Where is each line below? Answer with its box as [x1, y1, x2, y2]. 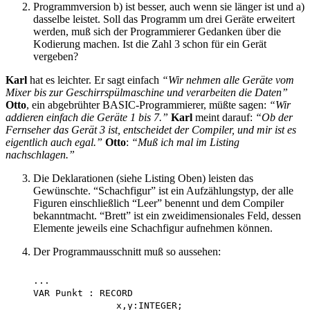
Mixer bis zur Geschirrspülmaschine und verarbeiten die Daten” [6, 86, 288, 99]
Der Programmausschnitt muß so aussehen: [33, 246, 221, 258]
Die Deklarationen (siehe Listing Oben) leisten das [33, 172, 253, 185]
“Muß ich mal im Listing [131, 136, 239, 149]
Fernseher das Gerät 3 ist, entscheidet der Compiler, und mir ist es [6, 124, 296, 136]
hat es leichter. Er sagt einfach [27, 74, 162, 86]
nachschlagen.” [6, 149, 75, 161]
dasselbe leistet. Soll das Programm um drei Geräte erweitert [33, 13, 295, 26]
